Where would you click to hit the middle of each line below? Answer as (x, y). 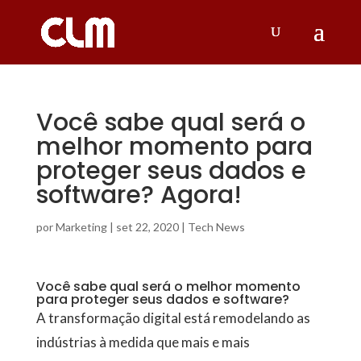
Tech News (216, 227)
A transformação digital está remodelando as (173, 318)
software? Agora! (142, 195)
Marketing (81, 227)
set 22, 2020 (147, 227)
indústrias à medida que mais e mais (143, 342)
